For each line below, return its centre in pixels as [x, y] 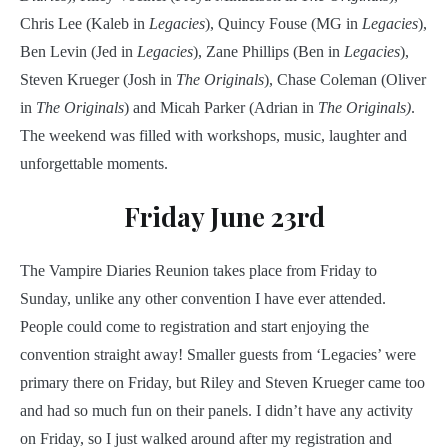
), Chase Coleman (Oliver [345, 79]
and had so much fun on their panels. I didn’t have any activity [216, 411]
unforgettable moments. [94, 163]
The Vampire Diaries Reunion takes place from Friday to [198, 271]
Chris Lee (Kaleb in [84, 23]
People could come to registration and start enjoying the [194, 327]
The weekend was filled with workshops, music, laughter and [213, 135]
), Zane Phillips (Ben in [268, 51]
